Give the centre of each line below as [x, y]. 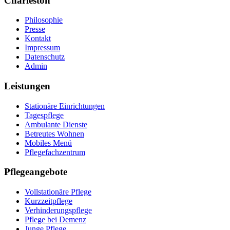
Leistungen [27, 86]
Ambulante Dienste [56, 124]
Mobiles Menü [48, 143]
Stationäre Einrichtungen [65, 106]
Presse [35, 29]
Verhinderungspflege [58, 210]
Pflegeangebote [36, 172]
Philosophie [44, 20]
